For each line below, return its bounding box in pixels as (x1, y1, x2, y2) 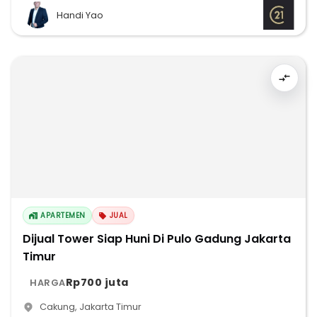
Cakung (40, 301, 75, 313)
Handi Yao (57, 8, 103, 21)
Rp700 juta (65, 275, 129, 289)
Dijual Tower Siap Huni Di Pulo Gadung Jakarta (23, 231, 291, 247)
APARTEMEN (40, 210, 86, 221)
